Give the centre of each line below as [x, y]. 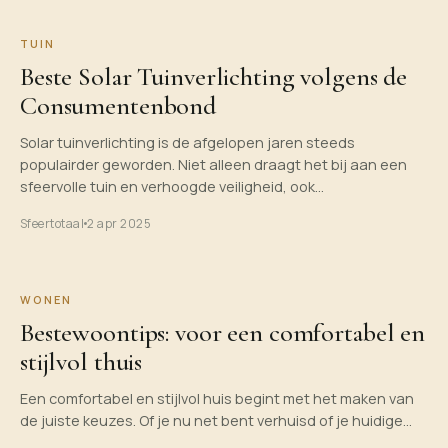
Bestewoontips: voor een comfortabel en [223, 332]
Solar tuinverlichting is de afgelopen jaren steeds [187, 142]
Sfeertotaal [52, 223]
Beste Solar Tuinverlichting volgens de [214, 76]
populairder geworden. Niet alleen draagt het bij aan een [213, 164]
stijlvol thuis [81, 361]
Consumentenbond [118, 105]
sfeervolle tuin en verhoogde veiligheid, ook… [172, 186]
